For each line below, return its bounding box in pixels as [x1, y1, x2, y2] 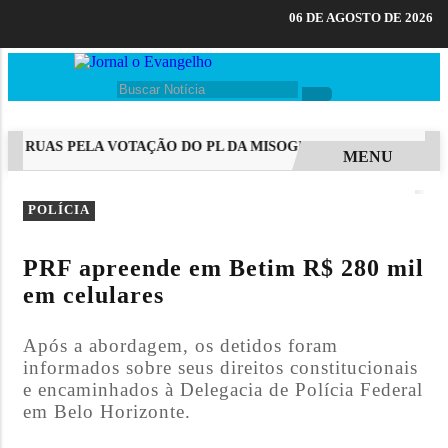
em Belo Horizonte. [23, 400, 191, 422]
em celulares [23, 282, 164, 309]
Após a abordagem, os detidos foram [23, 334, 338, 356]
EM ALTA [68, 187, 141, 204]
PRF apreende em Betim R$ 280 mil [23, 255, 424, 282]
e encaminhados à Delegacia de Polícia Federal [23, 378, 423, 400]
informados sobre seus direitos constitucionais [23, 356, 418, 378]
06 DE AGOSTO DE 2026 [289, 11, 433, 25]
